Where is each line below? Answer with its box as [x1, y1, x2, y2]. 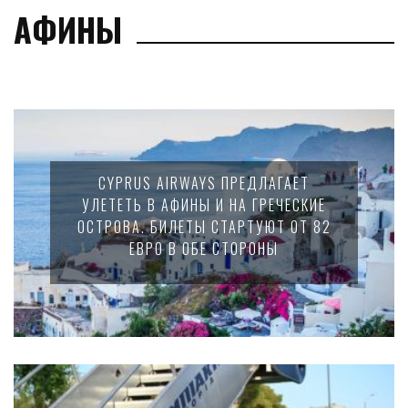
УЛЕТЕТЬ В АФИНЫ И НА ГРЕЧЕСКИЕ [82, 194, 326, 216]
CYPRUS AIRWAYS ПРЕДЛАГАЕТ [98, 172, 310, 194]
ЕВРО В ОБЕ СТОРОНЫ [129, 238, 279, 260]
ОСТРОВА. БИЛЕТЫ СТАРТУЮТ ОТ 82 [76, 216, 331, 238]
